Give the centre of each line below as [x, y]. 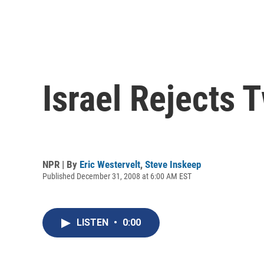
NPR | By [61, 164]
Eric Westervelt [110, 164]
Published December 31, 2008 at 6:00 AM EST [117, 176]
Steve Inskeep [173, 164]
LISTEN [94, 223]
